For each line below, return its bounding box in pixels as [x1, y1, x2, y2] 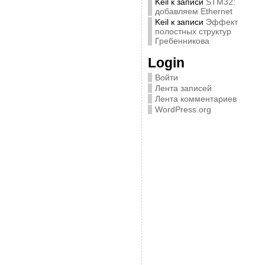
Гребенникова [154, 36, 209, 46]
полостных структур [154, 27, 231, 36]
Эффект [205, 17, 238, 27]
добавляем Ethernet [154, 7, 232, 16]
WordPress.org [154, 105, 211, 114]
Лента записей [154, 83, 212, 93]
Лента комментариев [154, 94, 237, 104]
